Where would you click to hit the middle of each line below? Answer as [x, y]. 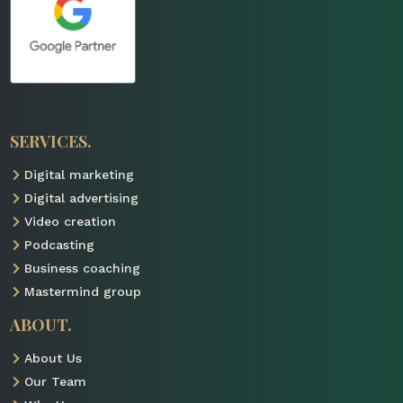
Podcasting [59, 244]
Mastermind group [82, 291]
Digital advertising [81, 197]
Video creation [70, 221]
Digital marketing [79, 174]
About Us [53, 358]
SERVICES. [51, 141]
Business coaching [82, 268]
